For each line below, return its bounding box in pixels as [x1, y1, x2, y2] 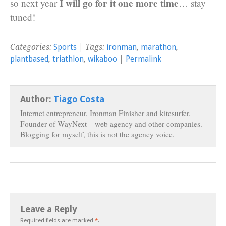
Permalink [126, 54, 161, 64]
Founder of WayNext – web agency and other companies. [20, 118, 202, 129]
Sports [53, 42, 77, 52]
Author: [20, 94, 53, 104]
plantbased [10, 54, 48, 64]
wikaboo [88, 54, 117, 64]
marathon [141, 42, 176, 52]
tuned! [10, 10, 35, 23]
